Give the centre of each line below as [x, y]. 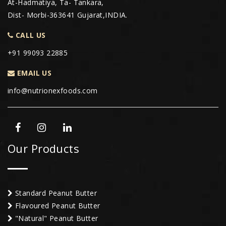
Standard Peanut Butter [55, 193]
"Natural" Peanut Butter [55, 218]
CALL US [30, 35]
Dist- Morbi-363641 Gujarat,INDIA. [68, 15]
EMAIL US [33, 73]
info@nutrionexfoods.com [53, 90]
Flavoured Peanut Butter [56, 205]
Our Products [44, 148]
